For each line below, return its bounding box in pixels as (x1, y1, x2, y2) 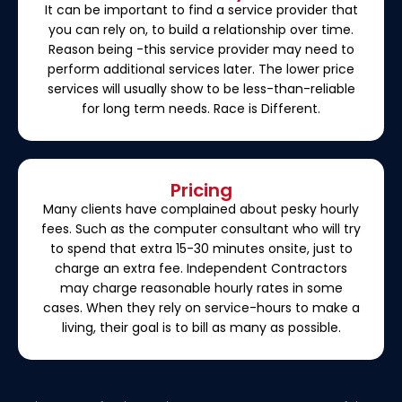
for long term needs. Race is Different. (82, 99, 320, 118)
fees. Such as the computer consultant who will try (41, 219, 361, 238)
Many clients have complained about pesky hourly (43, 199, 359, 218)
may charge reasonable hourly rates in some (59, 278, 343, 297)
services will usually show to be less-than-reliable (47, 79, 355, 98)
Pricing (170, 177, 232, 203)
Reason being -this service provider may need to (48, 39, 354, 58)
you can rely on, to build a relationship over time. (48, 20, 354, 39)
